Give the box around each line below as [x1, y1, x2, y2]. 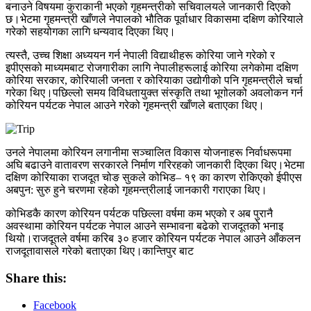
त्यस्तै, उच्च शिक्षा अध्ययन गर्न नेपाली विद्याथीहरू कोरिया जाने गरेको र [6, 49, 275, 62]
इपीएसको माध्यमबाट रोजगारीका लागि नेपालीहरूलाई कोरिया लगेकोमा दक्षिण [6, 62, 299, 74]
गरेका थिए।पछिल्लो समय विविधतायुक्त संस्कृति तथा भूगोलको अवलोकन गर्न [6, 87, 303, 99]
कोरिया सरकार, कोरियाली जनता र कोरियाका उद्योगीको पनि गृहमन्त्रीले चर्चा [6, 74, 303, 87]
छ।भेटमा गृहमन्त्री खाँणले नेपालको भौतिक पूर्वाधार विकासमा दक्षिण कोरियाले [6, 13, 303, 26]
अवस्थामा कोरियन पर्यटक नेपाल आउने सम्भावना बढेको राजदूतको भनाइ [6, 220, 283, 233]
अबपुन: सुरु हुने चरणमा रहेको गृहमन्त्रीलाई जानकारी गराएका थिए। [6, 184, 267, 196]
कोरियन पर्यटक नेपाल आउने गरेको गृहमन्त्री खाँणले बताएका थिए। [6, 99, 264, 112]
